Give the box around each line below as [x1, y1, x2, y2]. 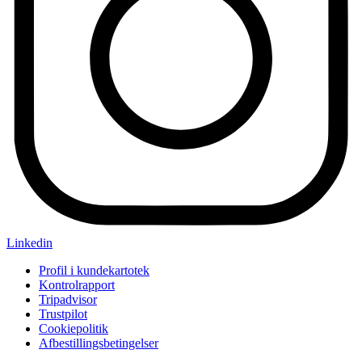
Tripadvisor [39, 293, 97, 307]
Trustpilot [39, 307, 87, 322]
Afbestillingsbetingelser [39, 336, 158, 351]
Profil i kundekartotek [39, 263, 149, 278]
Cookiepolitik [39, 322, 108, 336]
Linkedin [6, 236, 53, 250]
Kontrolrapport [39, 278, 115, 293]
